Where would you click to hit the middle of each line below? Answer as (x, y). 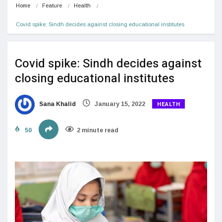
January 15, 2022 (119, 104)
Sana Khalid (57, 104)
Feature (52, 5)
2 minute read (98, 130)
